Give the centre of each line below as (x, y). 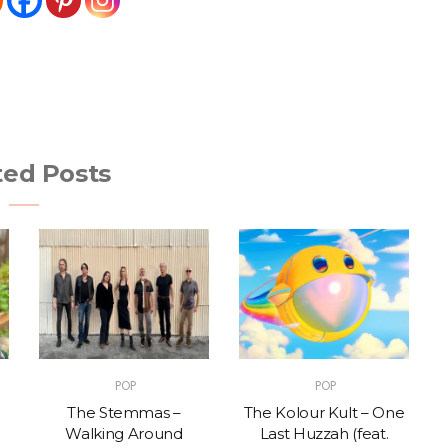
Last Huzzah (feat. (324, 433)
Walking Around (124, 433)
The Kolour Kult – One (324, 412)
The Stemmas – (124, 412)
